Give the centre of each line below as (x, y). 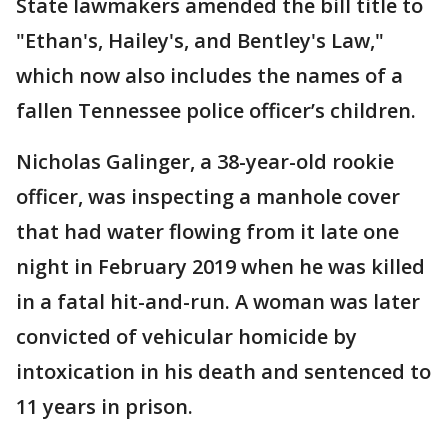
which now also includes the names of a (209, 75)
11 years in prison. (104, 406)
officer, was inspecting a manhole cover (208, 196)
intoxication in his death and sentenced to (223, 371)
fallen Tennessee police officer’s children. (218, 110)
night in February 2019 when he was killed (220, 266)
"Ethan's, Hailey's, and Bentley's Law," (200, 40)
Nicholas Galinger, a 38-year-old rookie (205, 161)
